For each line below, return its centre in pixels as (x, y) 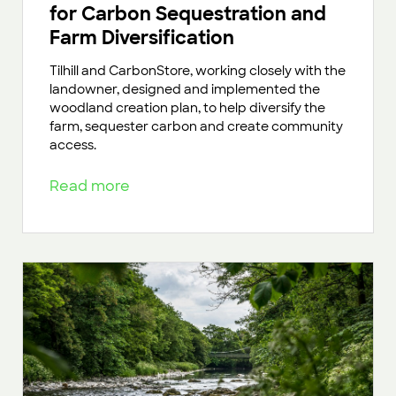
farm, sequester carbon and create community (196, 127)
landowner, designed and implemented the (185, 90)
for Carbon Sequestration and (188, 14)
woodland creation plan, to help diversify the (187, 108)
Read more (93, 187)
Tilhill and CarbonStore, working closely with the (198, 71)
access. (73, 145)
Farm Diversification (142, 38)
